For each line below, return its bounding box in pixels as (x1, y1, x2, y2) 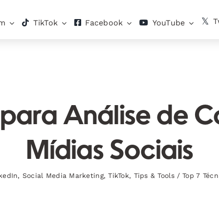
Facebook (85, 18, 123, 27)
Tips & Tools (133, 172, 175, 179)
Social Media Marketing (22, 172, 104, 179)
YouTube (152, 18, 185, 27)
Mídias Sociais (25, 139, 194, 165)
